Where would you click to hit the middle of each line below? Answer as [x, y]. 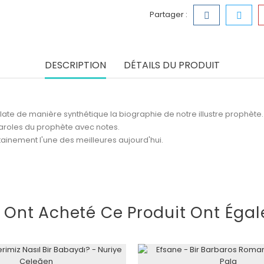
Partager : [169, 14]
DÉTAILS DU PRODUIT [171, 65]
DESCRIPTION [75, 65]
